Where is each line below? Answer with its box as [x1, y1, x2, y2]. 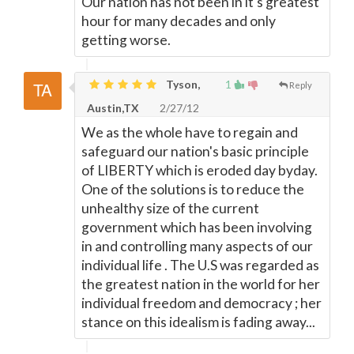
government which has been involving [81, 219, 312, 235]
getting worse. [81, 32, 171, 48]
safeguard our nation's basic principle [81, 143, 309, 160]
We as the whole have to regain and [81, 124, 298, 141]
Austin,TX [87, 101, 139, 115]
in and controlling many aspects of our [81, 238, 313, 254]
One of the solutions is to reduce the [81, 181, 304, 198]
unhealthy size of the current [81, 200, 259, 217]
